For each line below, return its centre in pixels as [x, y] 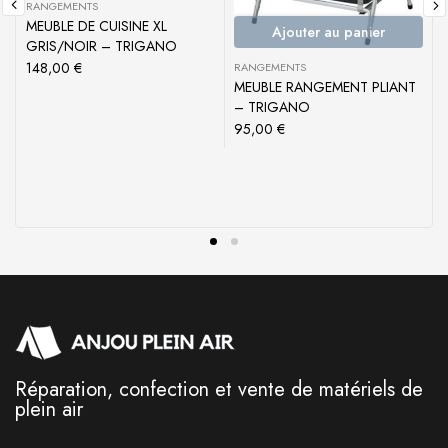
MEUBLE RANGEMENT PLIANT [325, 87]
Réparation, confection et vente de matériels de [219, 389]
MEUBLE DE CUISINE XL [96, 26]
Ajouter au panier [328, 32]
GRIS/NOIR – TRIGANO [101, 46]
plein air [49, 409]
